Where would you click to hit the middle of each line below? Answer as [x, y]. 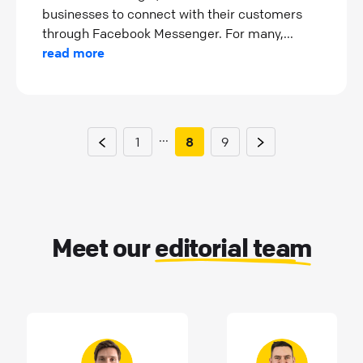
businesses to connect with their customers [172, 14]
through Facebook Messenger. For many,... [168, 33]
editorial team [233, 248]
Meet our [103, 248]
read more [73, 53]
